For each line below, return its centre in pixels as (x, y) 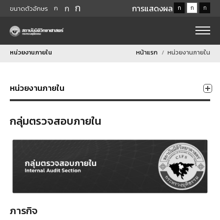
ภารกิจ (24, 210)
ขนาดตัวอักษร (29, 8)
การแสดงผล (152, 8)
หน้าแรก (147, 52)
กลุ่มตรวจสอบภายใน (55, 121)
